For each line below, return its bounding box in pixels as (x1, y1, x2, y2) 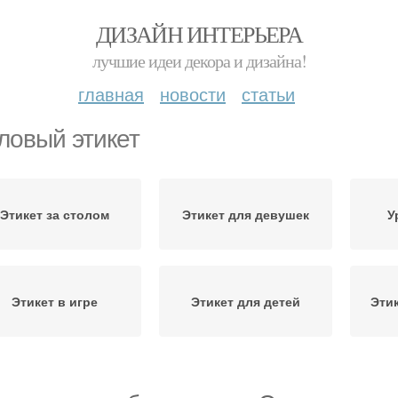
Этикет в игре (12, 292, 98, 310)
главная (78, 81, 144, 107)
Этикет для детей (191, 292, 300, 310)
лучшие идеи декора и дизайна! (92, 49, 306, 73)
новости (160, 81, 226, 107)
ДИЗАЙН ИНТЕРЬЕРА (95, 19, 303, 49)
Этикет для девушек (182, 205, 309, 223)
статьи (242, 81, 295, 107)
